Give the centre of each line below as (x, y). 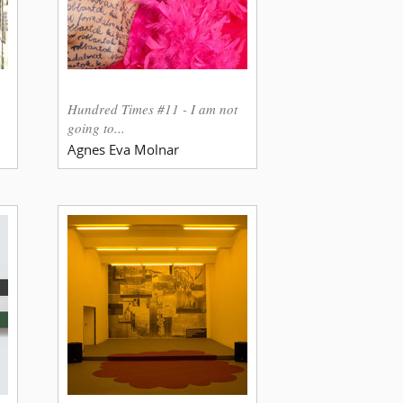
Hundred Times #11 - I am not (152, 108)
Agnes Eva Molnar (123, 149)
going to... (96, 127)
